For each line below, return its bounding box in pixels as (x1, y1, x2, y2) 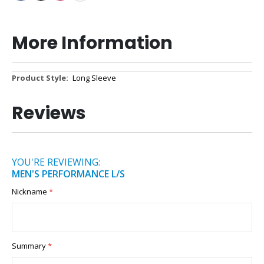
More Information (12, 30, 173, 55)
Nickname (12, 186, 47, 197)
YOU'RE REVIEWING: (12, 156, 100, 169)
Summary (12, 240, 46, 252)
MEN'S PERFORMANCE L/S (12, 167, 125, 181)
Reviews (12, 101, 86, 126)
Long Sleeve (72, 72, 116, 83)
